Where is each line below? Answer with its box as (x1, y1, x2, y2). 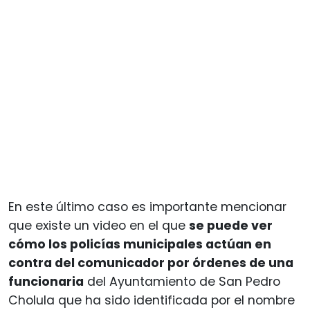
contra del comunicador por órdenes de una (8, 255, 293, 271)
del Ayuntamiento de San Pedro (84, 273, 280, 290)
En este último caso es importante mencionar (8, 199, 286, 215)
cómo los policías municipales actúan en (8, 236, 271, 253)
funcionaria (8, 273, 84, 290)
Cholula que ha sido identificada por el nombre (8, 292, 295, 309)
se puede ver (189, 217, 273, 234)
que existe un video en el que (8, 217, 189, 234)
